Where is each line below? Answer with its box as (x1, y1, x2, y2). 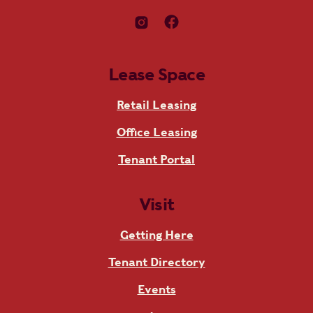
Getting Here (119, 227, 194, 242)
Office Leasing (116, 124, 197, 140)
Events (137, 282, 176, 297)
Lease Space (108, 63, 205, 85)
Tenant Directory (108, 254, 205, 270)
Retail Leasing (117, 97, 196, 112)
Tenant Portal (118, 152, 195, 167)
